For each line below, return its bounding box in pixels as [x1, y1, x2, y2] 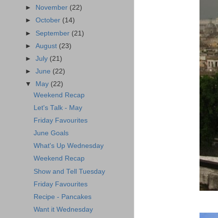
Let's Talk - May [33, 104, 82, 111]
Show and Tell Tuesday [33, 167, 105, 175]
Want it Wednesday [33, 205, 93, 213]
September [36, 29, 72, 37]
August [36, 42, 59, 50]
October [36, 17, 63, 24]
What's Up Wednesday [33, 142, 104, 150]
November [36, 4, 70, 12]
